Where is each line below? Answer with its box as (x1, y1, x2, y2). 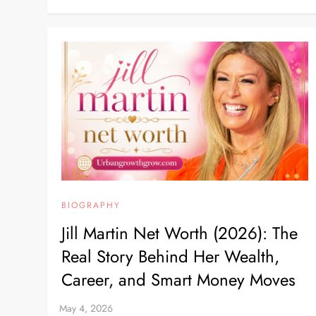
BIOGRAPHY (61, 198, 121, 212)
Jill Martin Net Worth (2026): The (61, 220, 298, 245)
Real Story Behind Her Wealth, (61, 243, 280, 269)
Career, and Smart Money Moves (61, 267, 296, 292)
